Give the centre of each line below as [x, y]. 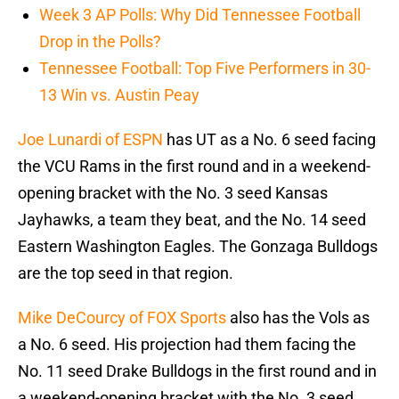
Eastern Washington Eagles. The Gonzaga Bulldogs [198, 247]
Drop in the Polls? [100, 42]
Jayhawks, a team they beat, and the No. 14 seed [192, 220]
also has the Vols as [298, 318]
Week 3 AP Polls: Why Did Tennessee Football [200, 15]
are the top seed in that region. [126, 273]
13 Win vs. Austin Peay [119, 95]
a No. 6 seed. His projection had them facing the [187, 345]
